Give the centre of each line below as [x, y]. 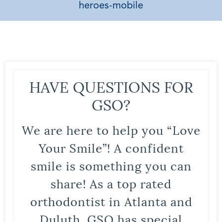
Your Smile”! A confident [111, 147]
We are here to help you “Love [111, 129]
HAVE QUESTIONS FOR [111, 86]
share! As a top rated [111, 183]
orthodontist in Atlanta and [111, 200]
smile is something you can [111, 165]
